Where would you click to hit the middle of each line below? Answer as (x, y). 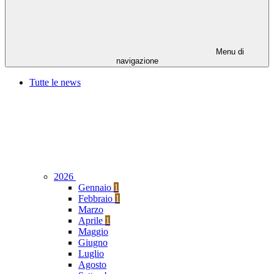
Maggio (93, 232)
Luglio (91, 254)
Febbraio (97, 199)
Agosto (92, 265)
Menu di (229, 52)
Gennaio (96, 188)
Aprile (92, 221)
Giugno (93, 243)
